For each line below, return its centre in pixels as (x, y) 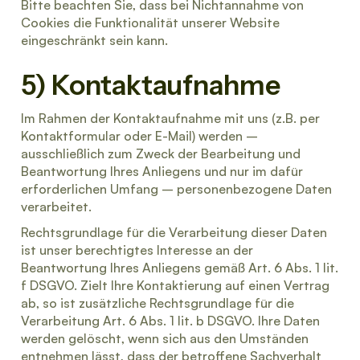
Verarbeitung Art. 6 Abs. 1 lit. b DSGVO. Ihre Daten (170, 321)
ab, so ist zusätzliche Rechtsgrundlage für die (157, 303)
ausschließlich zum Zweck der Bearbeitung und (161, 153)
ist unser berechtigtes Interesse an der (137, 250)
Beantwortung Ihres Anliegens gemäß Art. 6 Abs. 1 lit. (180, 268)
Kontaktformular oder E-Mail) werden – (139, 136)
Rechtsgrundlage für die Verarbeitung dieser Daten (174, 232)
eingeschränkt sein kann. (94, 40)
